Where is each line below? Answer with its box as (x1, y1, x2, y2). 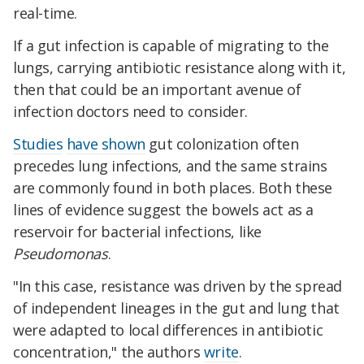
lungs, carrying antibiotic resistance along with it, (13, 58, 346, 78)
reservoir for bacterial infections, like (13, 221, 262, 241)
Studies (13, 133, 63, 154)
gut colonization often (145, 133, 299, 154)
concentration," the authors (13, 341, 204, 362)
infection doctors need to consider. (13, 102, 249, 122)
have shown (66, 133, 145, 154)
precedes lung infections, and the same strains (13, 155, 327, 175)
